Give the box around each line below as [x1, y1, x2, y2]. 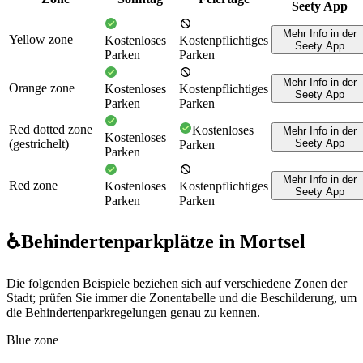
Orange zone [9, 80, 75, 95]
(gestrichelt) [9, 136, 69, 151]
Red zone [9, 177, 58, 192]
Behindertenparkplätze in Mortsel [21, 230, 305, 252]
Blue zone [6, 332, 58, 347]
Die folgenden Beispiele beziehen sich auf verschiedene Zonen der [6, 275, 347, 290]
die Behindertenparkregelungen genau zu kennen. [6, 305, 260, 319]
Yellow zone [9, 32, 73, 46]
